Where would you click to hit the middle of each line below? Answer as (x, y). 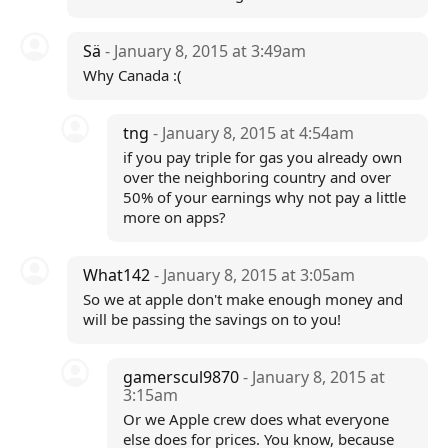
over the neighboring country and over (257, 177)
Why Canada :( (132, 75)
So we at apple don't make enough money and (242, 299)
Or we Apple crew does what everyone (256, 419)
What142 (118, 275)
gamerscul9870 (183, 377)
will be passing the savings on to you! (211, 319)
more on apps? (175, 217)
